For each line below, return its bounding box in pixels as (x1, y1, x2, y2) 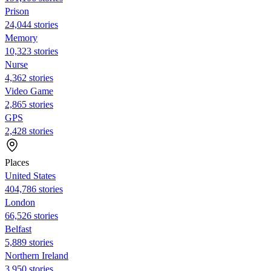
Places (5, 157, 29, 168)
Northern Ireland (5, 250, 68, 261)
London (5, 197, 35, 207)
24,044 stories (5, 19, 58, 30)
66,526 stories (5, 210, 58, 221)
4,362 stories (5, 72, 53, 83)
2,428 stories (5, 125, 53, 136)
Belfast (5, 223, 31, 234)
